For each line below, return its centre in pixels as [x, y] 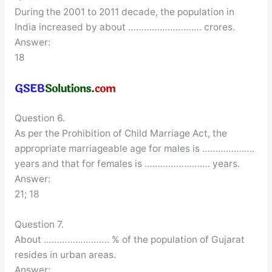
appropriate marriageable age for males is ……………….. [134, 148]
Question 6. [39, 118]
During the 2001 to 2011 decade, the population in [124, 12]
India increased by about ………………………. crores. [124, 27]
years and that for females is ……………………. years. [127, 163]
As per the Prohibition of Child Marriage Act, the [121, 133]
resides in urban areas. [65, 254]
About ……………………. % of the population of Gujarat [129, 239]
